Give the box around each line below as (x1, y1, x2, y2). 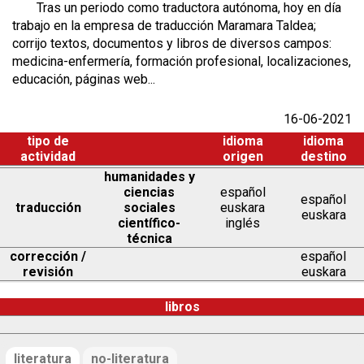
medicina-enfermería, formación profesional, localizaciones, (12, 54, 351, 70)
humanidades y (103, 169, 195, 185)
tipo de (27, 133, 69, 149)
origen (222, 149, 263, 165)
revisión (23, 264, 73, 280)
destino (300, 149, 347, 165)
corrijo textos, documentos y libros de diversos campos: (12, 36, 331, 52)
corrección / (10, 249, 86, 265)
